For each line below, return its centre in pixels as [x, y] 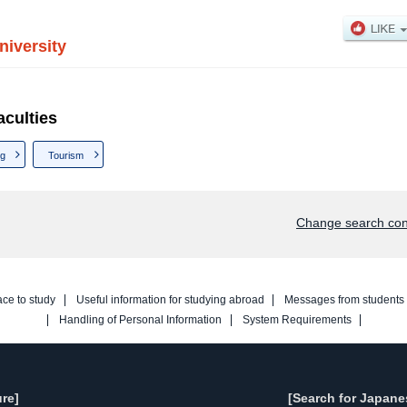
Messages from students [345, 299]
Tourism [66, 155]
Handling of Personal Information [140, 319]
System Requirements [297, 319]
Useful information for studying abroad [170, 299]
